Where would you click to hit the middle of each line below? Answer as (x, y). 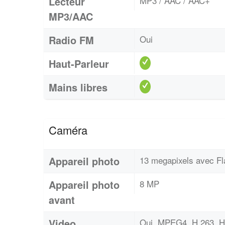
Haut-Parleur (79, 64)
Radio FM (71, 40)
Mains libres (78, 87)
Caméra (68, 130)
